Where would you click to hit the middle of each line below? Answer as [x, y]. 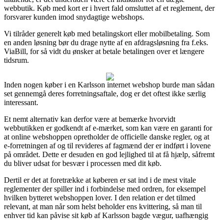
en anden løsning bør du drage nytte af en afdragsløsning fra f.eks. [106, 42]
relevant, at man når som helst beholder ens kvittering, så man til [103, 206]
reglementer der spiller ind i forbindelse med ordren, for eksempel [105, 189]
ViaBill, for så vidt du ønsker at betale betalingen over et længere [104, 51]
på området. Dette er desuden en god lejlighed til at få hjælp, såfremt [109, 154]
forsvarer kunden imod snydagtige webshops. [74, 17]
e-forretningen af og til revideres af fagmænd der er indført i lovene [107, 145]
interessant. [21, 102]
